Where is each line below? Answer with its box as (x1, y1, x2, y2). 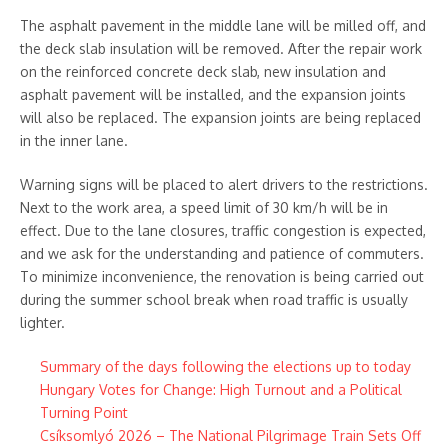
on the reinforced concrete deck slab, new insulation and (20, 63, 386, 81)
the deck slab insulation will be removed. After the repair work (20, 40, 422, 58)
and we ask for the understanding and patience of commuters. (20, 245, 424, 263)
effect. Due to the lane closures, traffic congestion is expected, (20, 222, 426, 240)
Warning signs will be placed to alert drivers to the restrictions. (20, 176, 428, 194)
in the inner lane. (20, 132, 128, 150)
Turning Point (40, 404, 128, 422)
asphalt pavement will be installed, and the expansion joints (20, 86, 406, 104)
